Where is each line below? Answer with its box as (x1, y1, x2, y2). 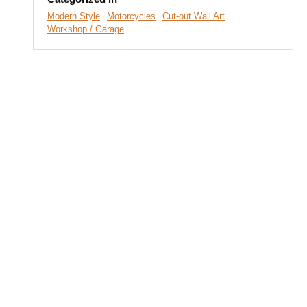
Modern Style (47, 11, 100, 21)
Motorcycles (107, 11, 156, 21)
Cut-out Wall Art (162, 11, 225, 21)
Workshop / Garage (47, 24, 124, 34)
